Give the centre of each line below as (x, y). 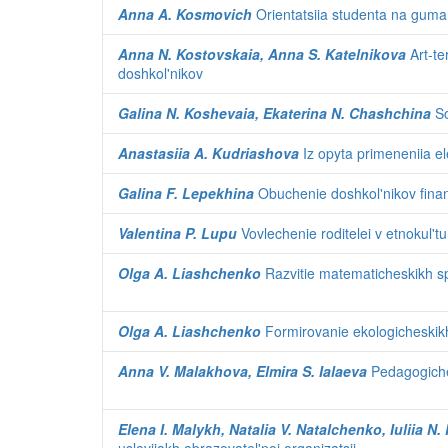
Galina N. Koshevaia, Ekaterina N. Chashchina (274, 113)
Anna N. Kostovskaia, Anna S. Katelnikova (262, 54)
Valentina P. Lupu (177, 233)
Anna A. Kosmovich (185, 14)
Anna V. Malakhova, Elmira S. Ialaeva (242, 371)
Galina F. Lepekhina (186, 193)
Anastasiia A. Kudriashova (208, 153)
